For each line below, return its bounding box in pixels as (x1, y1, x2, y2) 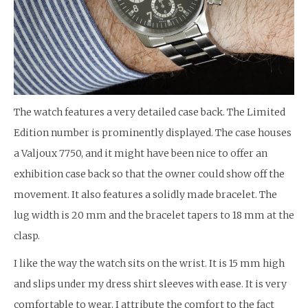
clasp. (14, 230, 40, 243)
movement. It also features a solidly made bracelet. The (14, 188, 277, 201)
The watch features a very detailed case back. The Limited (14, 106, 285, 119)
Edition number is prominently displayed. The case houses (14, 126, 291, 140)
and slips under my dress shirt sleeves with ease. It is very (14, 278, 287, 291)
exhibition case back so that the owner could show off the (14, 168, 285, 181)
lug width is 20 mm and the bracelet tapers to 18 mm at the (14, 209, 294, 222)
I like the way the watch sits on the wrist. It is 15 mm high (14, 257, 285, 270)
